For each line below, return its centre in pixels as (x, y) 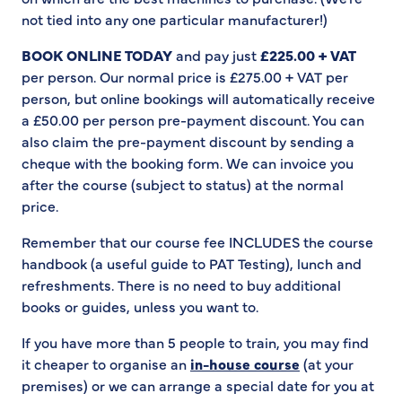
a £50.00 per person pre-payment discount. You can (193, 120)
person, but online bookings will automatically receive (198, 98)
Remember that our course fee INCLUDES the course (197, 242)
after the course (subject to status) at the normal (183, 184)
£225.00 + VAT (308, 55)
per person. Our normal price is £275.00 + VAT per (185, 77)
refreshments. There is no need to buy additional (181, 285)
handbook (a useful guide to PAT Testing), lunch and (192, 263)
